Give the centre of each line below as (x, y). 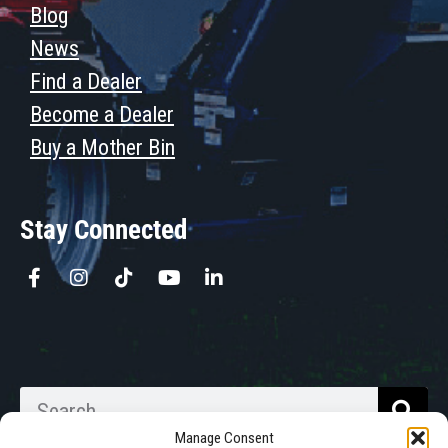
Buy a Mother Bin (102, 147)
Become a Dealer (102, 114)
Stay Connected (103, 229)
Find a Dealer (86, 81)
